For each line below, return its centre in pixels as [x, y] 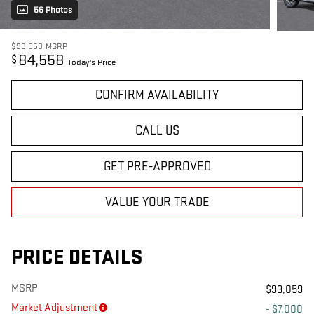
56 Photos [53, 9]
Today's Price [91, 62]
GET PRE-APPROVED [157, 166]
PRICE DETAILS [77, 257]
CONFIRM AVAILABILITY [157, 95]
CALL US [157, 130]
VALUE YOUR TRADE [157, 202]
